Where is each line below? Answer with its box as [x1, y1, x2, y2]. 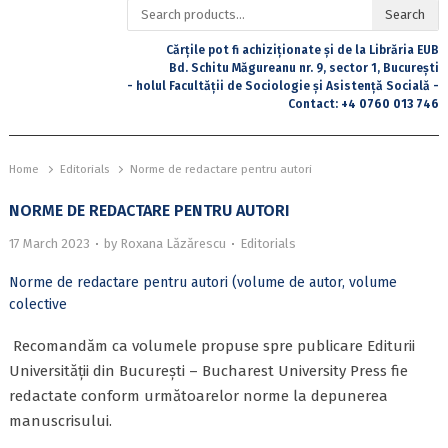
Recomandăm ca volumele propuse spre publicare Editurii [12, 336, 415, 355]
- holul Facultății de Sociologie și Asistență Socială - [127, 78, 440, 93]
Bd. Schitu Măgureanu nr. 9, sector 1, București [169, 60, 440, 75]
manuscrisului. [8, 411, 112, 430]
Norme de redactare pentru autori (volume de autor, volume [8, 273, 397, 291]
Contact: [288, 96, 342, 111]
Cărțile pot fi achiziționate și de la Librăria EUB [166, 42, 440, 57]
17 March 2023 [8, 235, 90, 251]
